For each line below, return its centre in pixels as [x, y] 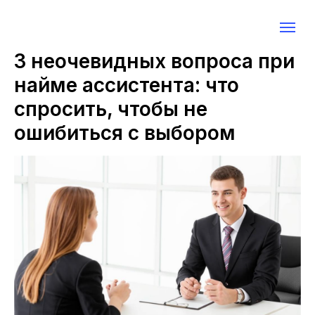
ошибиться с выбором [125, 133]
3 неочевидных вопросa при [154, 61]
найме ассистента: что [127, 85]
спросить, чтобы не [111, 109]
